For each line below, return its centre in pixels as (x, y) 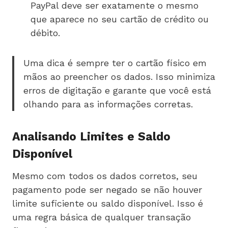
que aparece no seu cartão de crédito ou (120, 19)
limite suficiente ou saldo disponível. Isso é (108, 203)
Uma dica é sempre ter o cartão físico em (115, 63)
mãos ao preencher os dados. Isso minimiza (119, 76)
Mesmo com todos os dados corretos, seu (105, 176)
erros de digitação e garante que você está (117, 90)
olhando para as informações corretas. (108, 104)
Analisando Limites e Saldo (91, 137)
